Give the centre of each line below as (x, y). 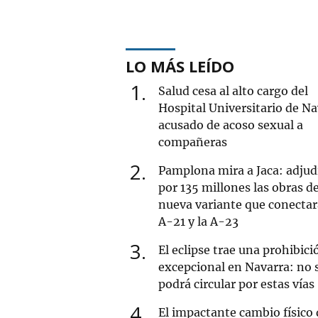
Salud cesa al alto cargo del (233, 91)
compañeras (193, 142)
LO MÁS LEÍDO (180, 66)
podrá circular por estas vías (236, 284)
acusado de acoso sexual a (231, 125)
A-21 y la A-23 (198, 221)
